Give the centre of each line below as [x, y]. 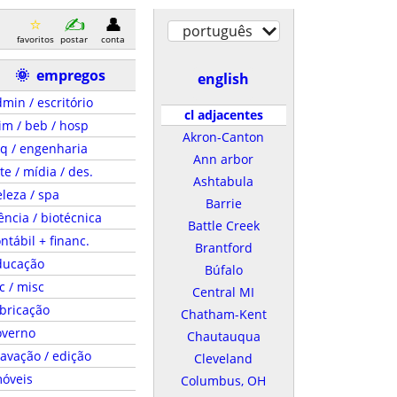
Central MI [223, 292]
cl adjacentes [223, 115]
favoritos [35, 39]
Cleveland [223, 358]
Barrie [223, 203]
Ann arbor [223, 159]
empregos [70, 75]
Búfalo [223, 270]
